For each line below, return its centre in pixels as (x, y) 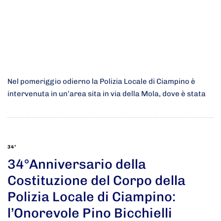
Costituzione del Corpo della (96, 180)
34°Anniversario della (77, 164)
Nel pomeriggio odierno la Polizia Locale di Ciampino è (101, 82)
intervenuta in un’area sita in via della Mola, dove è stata (107, 94)
